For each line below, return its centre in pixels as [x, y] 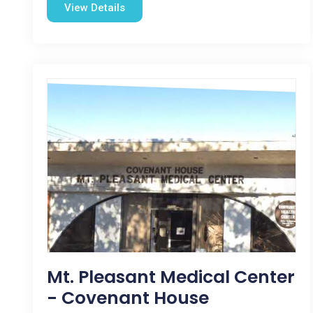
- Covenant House [128, 298]
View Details [95, 8]
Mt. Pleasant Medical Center [171, 277]
